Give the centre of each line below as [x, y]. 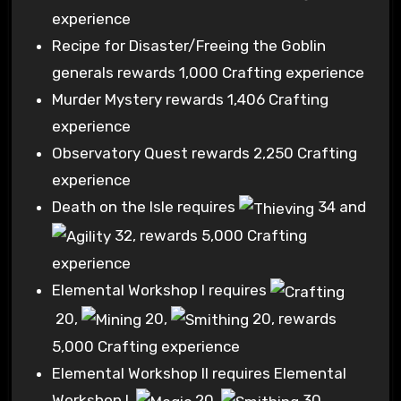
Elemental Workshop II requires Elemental [200, 374]
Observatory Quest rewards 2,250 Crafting [205, 153]
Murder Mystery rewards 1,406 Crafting [191, 99]
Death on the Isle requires [146, 206]
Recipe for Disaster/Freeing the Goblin [189, 45]
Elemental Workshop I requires [162, 290]
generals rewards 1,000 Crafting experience [209, 72]
